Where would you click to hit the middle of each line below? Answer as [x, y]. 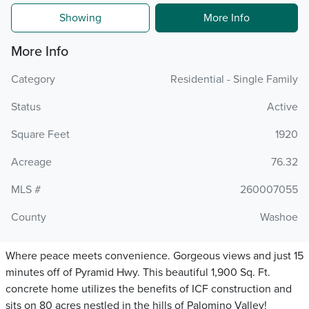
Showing [80, 18]
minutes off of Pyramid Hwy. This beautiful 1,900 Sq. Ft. [138, 272]
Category [33, 79]
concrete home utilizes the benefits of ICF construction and [149, 289]
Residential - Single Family [234, 79]
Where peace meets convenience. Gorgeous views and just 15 [154, 256]
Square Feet [40, 134]
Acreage [31, 162]
